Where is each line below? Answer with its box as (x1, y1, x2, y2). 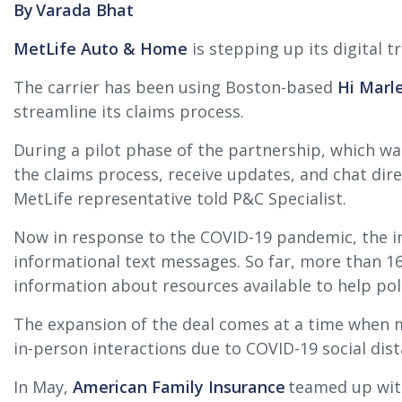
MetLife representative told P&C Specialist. (13, 188, 346, 209)
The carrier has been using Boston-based (13, 76, 337, 98)
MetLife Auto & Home (13, 38, 188, 59)
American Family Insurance (73, 376, 285, 398)
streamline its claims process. (13, 100, 244, 122)
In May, (13, 376, 73, 398)
